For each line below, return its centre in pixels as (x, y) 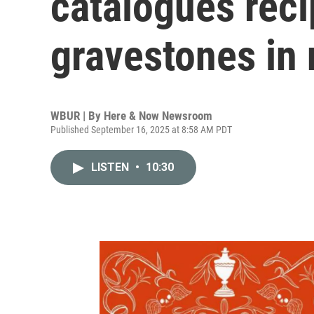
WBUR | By (77, 116)
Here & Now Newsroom (158, 116)
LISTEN (111, 167)
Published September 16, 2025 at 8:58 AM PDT (141, 130)
